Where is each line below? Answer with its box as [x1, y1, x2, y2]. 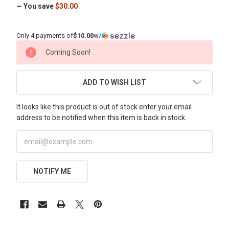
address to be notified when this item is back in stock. [16, 113, 187, 122]
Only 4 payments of [16, 31, 73, 39]
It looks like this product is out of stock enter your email [16, 102, 192, 111]
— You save [16, 2, 54, 10]
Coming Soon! [45, 48, 90, 56]
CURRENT [16, 41, 50, 50]
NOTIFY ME [33, 167, 71, 175]
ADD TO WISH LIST [83, 78, 146, 86]
